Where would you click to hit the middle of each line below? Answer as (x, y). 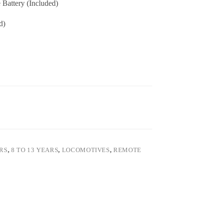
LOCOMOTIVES (86, 150)
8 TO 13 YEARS (35, 150)
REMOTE (127, 150)
